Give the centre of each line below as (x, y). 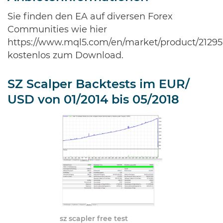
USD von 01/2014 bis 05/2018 (93, 100)
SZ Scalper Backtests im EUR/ (99, 85)
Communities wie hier (57, 30)
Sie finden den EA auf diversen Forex (90, 17)
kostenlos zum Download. (65, 56)
